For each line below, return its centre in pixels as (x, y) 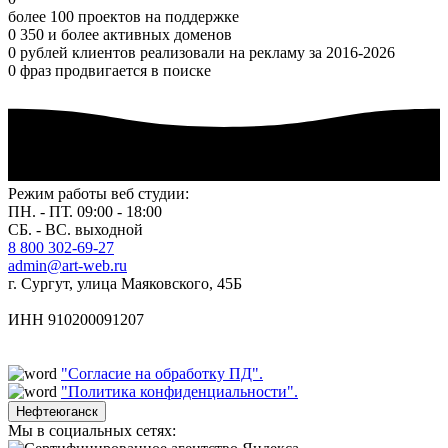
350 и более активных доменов (126, 35)
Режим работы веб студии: (98, 194)
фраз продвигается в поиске (115, 71)
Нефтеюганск (57, 412)
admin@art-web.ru (67, 266)
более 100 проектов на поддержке (123, 17)
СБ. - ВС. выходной (75, 230)
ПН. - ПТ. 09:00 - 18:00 (85, 212)
